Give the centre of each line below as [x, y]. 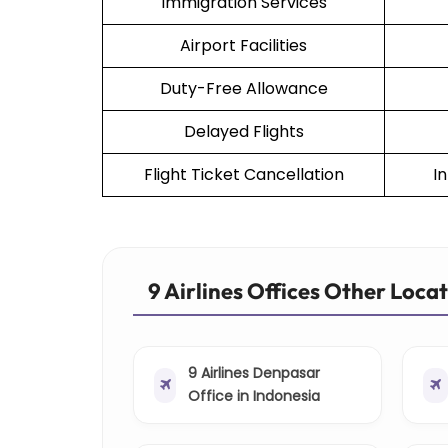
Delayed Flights [243, 132]
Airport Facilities [243, 46]
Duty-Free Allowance [243, 89]
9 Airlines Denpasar [254, 373]
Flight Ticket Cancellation [243, 175]
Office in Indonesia [254, 396]
